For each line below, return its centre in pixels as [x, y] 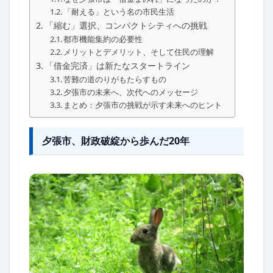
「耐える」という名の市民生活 [119, 11]
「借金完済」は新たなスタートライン [117, 65]
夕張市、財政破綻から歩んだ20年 [116, 140]
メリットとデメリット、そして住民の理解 [139, 51]
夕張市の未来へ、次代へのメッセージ [131, 92]
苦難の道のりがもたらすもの [115, 79]
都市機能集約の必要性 [103, 39]
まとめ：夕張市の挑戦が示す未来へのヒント [143, 105]
